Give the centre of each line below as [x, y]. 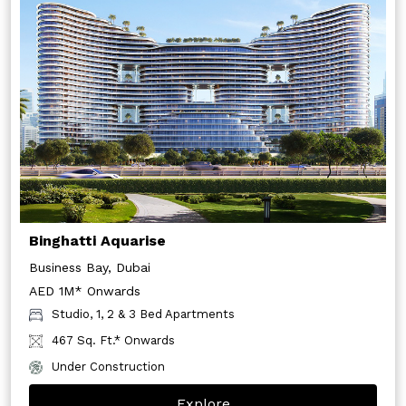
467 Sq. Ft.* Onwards [113, 340]
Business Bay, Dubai [90, 267]
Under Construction [108, 366]
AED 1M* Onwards [85, 290]
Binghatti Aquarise [97, 240]
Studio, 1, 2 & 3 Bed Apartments [143, 314]
